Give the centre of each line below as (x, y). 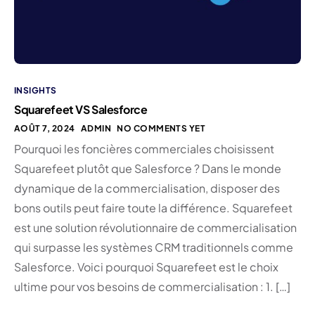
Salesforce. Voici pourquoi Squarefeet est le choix (146, 267)
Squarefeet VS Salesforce (81, 110)
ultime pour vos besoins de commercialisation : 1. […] (152, 287)
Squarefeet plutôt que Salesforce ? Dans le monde (148, 169)
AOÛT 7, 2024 (45, 129)
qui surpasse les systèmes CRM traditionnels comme (154, 247)
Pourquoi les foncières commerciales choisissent (144, 149)
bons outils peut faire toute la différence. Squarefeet (153, 208)
